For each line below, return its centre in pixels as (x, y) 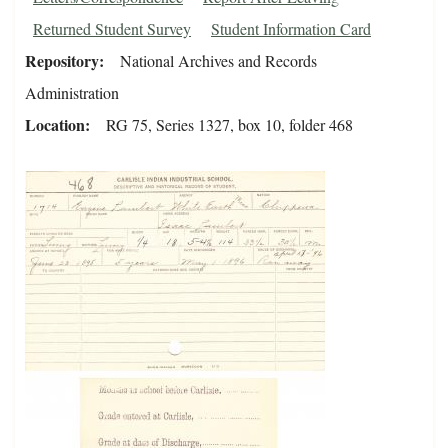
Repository (62, 61)
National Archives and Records (218, 61)
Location (55, 125)
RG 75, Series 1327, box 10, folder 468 (229, 125)
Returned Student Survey (112, 29)
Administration (72, 93)
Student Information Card (291, 29)
